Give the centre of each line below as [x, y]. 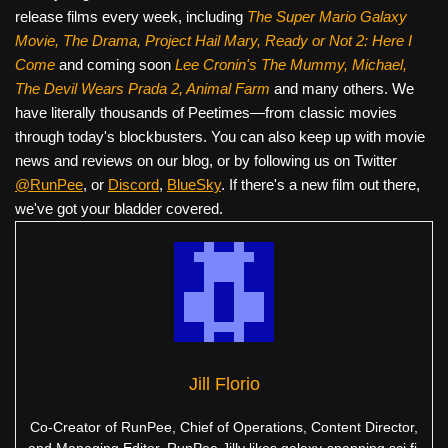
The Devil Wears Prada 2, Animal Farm [144, 88]
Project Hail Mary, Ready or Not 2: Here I [278, 40]
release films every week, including [131, 16]
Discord [133, 184]
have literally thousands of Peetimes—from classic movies [206, 112]
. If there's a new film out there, [320, 184]
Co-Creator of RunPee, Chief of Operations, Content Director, [224, 426]
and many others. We [344, 88]
